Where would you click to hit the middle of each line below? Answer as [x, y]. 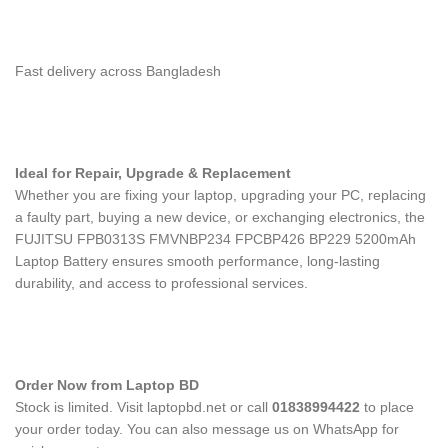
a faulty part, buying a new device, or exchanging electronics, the [220, 217]
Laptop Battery [63, 261]
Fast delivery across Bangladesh [118, 71]
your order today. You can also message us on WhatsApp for [207, 429]
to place [387, 407]
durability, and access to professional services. [161, 283]
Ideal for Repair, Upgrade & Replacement [153, 173]
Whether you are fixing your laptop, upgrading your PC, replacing [220, 195]
